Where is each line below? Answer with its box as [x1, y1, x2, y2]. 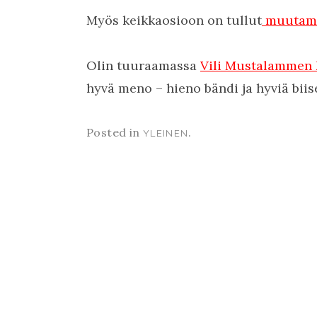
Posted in [86, 125, 143, 139]
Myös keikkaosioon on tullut [86, 12, 262, 28]
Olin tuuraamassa [86, 57, 200, 74]
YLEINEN [143, 128, 189, 139]
